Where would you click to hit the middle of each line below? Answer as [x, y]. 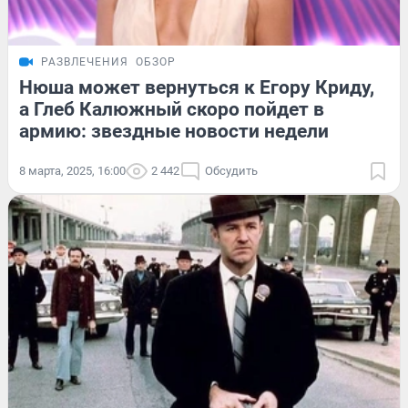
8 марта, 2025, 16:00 [72, 170]
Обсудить [231, 170]
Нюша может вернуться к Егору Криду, [197, 87]
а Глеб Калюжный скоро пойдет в [172, 109]
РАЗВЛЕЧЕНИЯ [85, 61]
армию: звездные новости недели [174, 131]
